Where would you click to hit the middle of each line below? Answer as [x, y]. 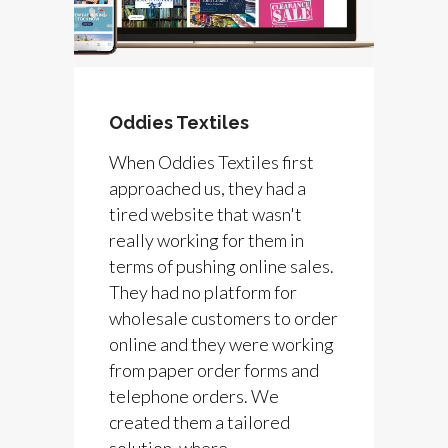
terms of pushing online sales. [223, 265]
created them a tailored [199, 421]
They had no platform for [203, 291]
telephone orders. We [194, 395]
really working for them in [206, 239]
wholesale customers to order [223, 317]
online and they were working [221, 343]
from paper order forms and [214, 369]
